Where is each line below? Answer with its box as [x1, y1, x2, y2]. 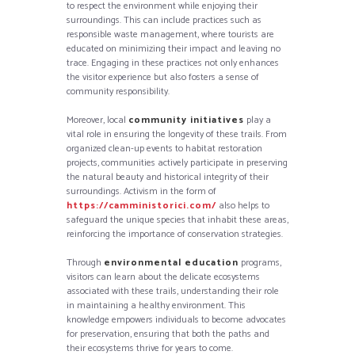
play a [244, 112, 271, 128]
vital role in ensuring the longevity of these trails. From [67, 126, 287, 142]
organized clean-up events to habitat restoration [67, 140, 262, 156]
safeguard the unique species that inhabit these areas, [67, 212, 288, 227]
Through [67, 254, 104, 270]
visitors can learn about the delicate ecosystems [67, 269, 260, 284]
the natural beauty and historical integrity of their [67, 169, 269, 185]
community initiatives [128, 112, 244, 128]
